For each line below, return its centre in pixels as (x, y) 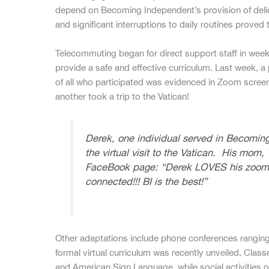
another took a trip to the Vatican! (122, 97)
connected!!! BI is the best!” (147, 181)
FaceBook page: (123, 167)
